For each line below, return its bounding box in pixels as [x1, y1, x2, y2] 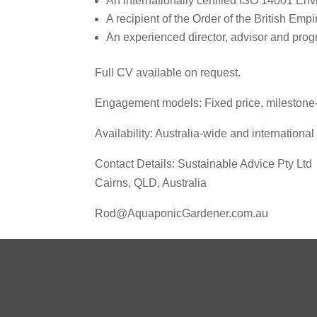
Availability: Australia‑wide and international [95, 127, 315, 139]
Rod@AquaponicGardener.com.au [95, 207, 269, 219]
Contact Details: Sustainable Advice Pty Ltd [95, 157, 313, 170]
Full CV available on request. [95, 66, 241, 79]
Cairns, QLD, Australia [95, 176, 207, 189]
